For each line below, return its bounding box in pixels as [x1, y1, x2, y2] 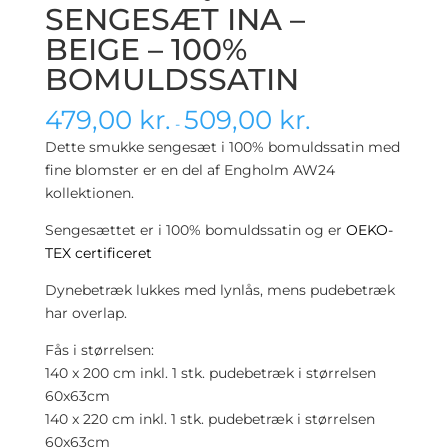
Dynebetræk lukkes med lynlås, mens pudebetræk [44, 281, 395, 299]
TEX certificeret [44, 244, 152, 262]
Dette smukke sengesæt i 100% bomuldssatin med [44, 138, 400, 156]
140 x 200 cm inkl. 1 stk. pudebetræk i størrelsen [44, 364, 376, 382]
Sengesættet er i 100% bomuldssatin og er [44, 221, 346, 239]
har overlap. [44, 304, 127, 322]
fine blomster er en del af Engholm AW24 [44, 161, 335, 179]
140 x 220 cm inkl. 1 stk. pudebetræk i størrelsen [44, 410, 375, 428]
